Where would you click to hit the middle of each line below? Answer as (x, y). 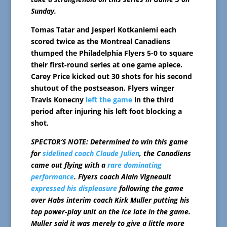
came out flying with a (69, 165)
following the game (150, 188)
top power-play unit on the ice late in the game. (110, 212)
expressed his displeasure (74, 188)
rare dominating (134, 165)
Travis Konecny (58, 100)
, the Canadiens (165, 154)
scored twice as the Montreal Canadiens (100, 42)
